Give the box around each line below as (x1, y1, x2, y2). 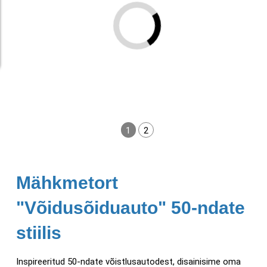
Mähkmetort (16, 172, 118, 193)
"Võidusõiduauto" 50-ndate (16, 197, 245, 218)
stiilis (16, 222, 61, 243)
